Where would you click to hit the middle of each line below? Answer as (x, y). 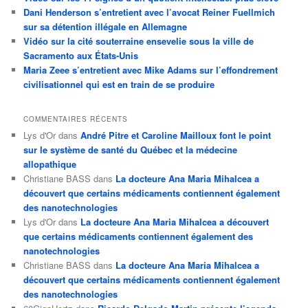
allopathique (50, 164)
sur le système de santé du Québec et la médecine (131, 149)
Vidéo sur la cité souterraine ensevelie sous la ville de (139, 41)
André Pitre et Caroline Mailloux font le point (176, 135)
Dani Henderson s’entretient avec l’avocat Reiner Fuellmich (150, 12)
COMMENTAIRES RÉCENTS (76, 119)
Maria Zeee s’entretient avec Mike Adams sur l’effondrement (151, 70)
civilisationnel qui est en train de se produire (119, 85)
